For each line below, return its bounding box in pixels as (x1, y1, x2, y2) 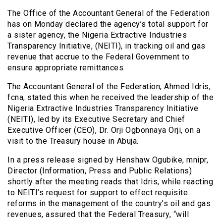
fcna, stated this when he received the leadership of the (7, 93, 214, 103)
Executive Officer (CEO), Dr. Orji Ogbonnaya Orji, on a (7, 125, 200, 135)
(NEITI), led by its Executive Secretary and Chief (7, 114, 185, 124)
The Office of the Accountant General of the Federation (7, 8, 210, 18)
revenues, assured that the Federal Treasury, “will (7, 210, 189, 220)
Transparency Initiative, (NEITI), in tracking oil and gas (7, 41, 206, 51)
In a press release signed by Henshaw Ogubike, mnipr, (7, 155, 208, 165)
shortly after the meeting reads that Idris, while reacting (7, 177, 213, 187)
